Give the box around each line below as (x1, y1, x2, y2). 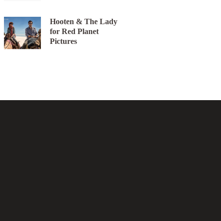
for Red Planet (49, 27, 99, 36)
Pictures (49, 37, 77, 46)
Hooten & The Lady (49, 17, 117, 26)
